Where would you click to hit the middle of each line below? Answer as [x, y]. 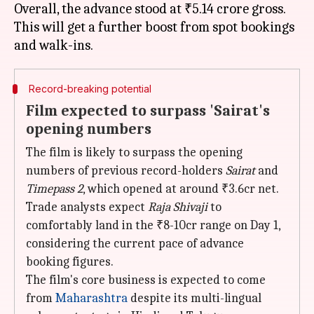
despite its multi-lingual [194, 298]
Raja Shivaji [178, 207]
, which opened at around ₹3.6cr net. [181, 189]
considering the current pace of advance [135, 244]
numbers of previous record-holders [126, 171]
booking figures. [70, 262]
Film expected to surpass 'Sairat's [148, 111]
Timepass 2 [54, 189]
